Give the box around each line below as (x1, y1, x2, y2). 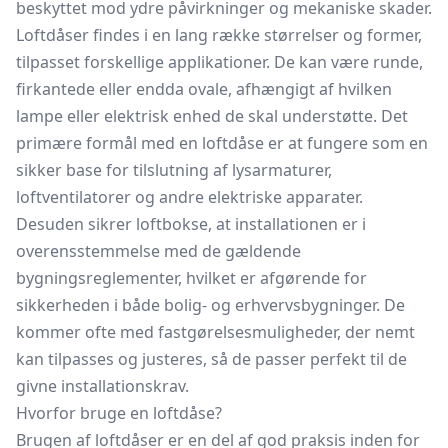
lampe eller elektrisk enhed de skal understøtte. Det (16, 105, 408, 127)
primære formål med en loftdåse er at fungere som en (16, 132, 428, 154)
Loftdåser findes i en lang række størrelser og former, (16, 24, 422, 46)
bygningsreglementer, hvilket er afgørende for (16, 267, 367, 289)
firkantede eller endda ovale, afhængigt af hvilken (16, 78, 392, 100)
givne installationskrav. (16, 375, 189, 397)
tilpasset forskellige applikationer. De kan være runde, (16, 51, 423, 73)
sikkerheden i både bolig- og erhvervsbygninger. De (16, 294, 405, 316)
